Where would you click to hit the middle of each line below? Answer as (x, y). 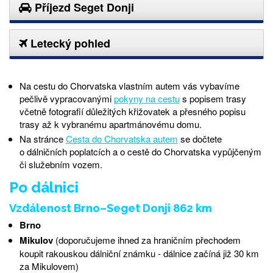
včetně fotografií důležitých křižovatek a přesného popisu (132, 111)
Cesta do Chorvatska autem (122, 138)
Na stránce (42, 138)
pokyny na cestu (147, 98)
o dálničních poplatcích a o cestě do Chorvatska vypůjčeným (140, 151)
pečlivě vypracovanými (66, 98)
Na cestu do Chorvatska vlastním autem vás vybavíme (129, 85)
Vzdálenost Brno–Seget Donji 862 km (111, 208)
